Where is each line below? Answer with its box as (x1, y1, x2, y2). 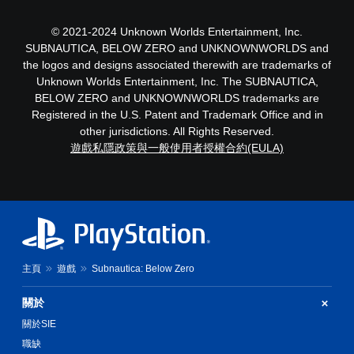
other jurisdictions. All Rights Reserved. (80, 125, 274, 137)
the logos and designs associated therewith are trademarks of (23, 58, 331, 71)
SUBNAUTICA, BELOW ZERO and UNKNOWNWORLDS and (25, 42, 329, 55)
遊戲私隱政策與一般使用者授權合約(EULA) (70, 141, 284, 154)
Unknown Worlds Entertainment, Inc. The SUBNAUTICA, (36, 75, 318, 88)
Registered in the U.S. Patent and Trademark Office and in (31, 108, 323, 121)
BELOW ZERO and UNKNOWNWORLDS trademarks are (35, 92, 319, 104)
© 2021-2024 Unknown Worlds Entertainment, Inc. (51, 25, 303, 38)
